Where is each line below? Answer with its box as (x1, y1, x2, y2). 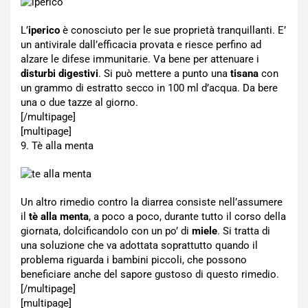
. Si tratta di (217, 225, 270, 237)
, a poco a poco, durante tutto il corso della (89, 210, 286, 223)
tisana (230, 67, 258, 80)
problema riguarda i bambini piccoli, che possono (21, 254, 247, 266)
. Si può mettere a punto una (98, 67, 230, 80)
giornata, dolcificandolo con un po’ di (21, 225, 192, 237)
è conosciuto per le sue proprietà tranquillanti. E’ (60, 24, 286, 36)
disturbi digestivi (21, 67, 98, 80)
